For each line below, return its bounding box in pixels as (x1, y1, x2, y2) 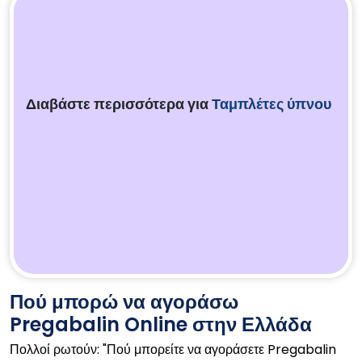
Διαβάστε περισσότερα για (26, 94, 212, 114)
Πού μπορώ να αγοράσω (10, 288, 238, 315)
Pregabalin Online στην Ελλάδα (10, 311, 312, 338)
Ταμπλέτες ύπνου (212, 94, 331, 114)
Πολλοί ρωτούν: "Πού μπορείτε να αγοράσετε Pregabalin (10, 340, 336, 359)
